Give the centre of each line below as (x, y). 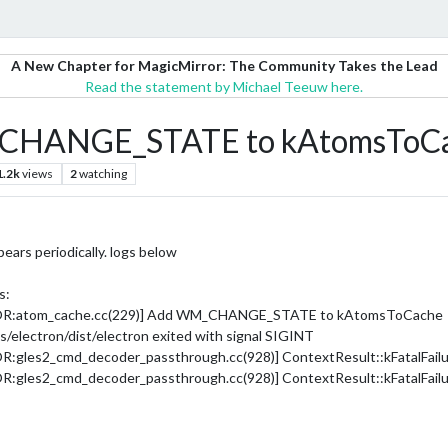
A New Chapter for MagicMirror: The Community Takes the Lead (224, 65)
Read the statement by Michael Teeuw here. (224, 86)
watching (103, 173)
